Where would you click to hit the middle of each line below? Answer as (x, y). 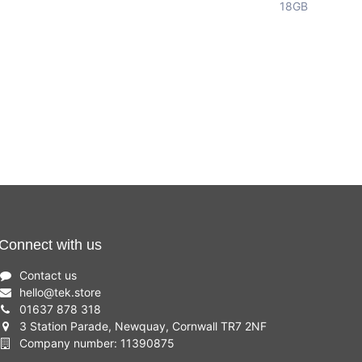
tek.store (77, 293)
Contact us (48, 276)
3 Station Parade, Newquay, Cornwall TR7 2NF (143, 326)
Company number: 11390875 (97, 343)
